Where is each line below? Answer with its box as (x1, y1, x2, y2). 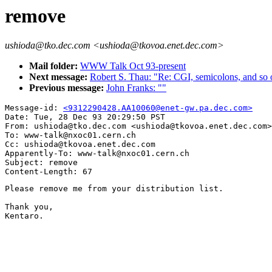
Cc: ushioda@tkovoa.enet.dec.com (5, 140, 155, 149)
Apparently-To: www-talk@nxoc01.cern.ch (5, 149, 189, 158)
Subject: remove (5, 158, 78, 168)
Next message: (29, 72, 90, 83)
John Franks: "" (106, 83, 166, 93)
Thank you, (5, 202, 53, 212)
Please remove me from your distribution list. (5, 184, 223, 194)
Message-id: (5, 103, 63, 113)
